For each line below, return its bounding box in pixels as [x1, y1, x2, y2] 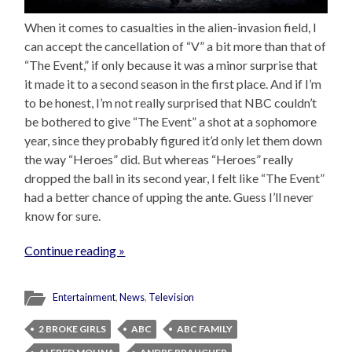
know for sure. [24, 208, 101, 224]
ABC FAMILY [177, 323, 233, 335]
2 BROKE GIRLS [38, 323, 107, 335]
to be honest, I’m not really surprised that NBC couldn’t [24, 95, 317, 111]
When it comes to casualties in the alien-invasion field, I [24, 20, 317, 35]
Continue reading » [24, 243, 126, 258]
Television [148, 291, 195, 304]
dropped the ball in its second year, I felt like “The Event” [24, 170, 325, 186]
